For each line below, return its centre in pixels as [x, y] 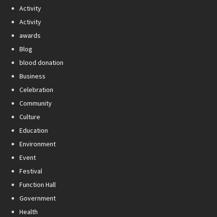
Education [34, 131]
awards [30, 36]
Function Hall [38, 185]
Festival [31, 171]
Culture [30, 117]
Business [32, 76]
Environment [38, 144]
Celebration [36, 90]
